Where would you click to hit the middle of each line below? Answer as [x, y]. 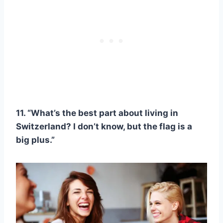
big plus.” [35, 140]
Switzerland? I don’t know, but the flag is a [104, 126]
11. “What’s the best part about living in [97, 113]
